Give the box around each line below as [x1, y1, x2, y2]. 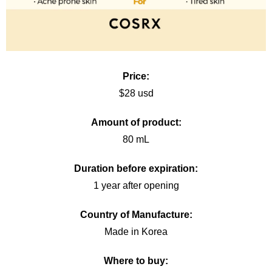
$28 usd [118, 87, 154, 98]
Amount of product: [90, 117, 182, 127]
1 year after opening [93, 180, 179, 191]
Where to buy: [104, 255, 168, 266]
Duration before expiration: [74, 163, 198, 174]
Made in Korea [104, 226, 168, 237]
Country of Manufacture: [80, 209, 192, 220]
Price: [123, 70, 149, 81]
